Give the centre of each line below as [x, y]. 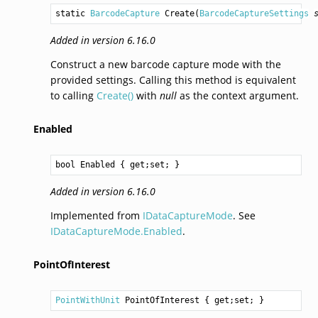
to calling [73, 95]
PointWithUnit [87, 300]
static [72, 13]
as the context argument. [237, 95]
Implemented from [96, 215]
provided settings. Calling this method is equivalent [173, 79]
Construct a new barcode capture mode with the [165, 64]
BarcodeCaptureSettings [254, 13]
